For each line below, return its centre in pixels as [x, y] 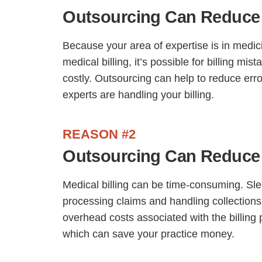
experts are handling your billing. [139, 95]
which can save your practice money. [149, 234]
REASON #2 [99, 134]
